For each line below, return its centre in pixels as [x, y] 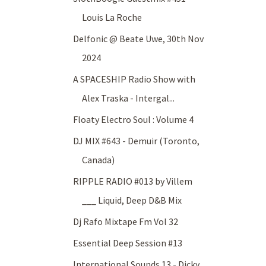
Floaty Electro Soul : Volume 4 [134, 120]
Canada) [99, 160]
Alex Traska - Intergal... [129, 98]
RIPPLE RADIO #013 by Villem [133, 181]
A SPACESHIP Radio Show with [134, 79]
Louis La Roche [112, 18]
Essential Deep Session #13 [128, 243]
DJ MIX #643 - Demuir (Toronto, [137, 141]
